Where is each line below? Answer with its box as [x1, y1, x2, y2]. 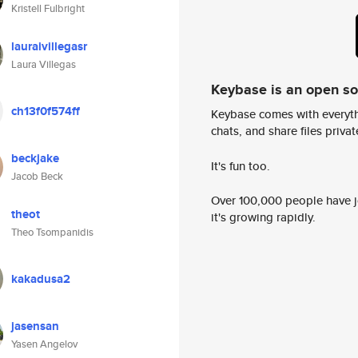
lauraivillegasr [11, 38, 87, 55]
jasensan [11, 317, 59, 335]
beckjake [11, 149, 59, 167]
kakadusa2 [11, 270, 70, 288]
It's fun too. [211, 157, 270, 174]
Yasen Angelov [11, 336, 78, 352]
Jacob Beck [11, 169, 63, 184]
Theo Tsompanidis [11, 225, 93, 240]
